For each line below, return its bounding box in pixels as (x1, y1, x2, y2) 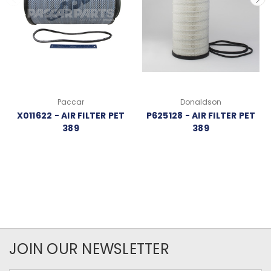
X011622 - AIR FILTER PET (16, 109, 125, 122)
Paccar (57, 97, 84, 108)
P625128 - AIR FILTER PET (146, 109, 256, 122)
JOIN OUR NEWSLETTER (9, 239, 169, 260)
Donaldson (180, 97, 221, 108)
